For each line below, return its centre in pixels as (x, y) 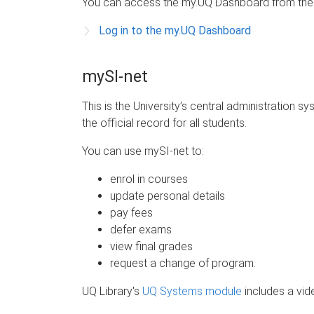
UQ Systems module (192, 291)
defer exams (141, 229)
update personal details (168, 196)
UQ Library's (112, 291)
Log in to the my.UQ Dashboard (175, 30)
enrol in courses (149, 179)
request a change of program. (183, 263)
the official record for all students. (164, 123)
